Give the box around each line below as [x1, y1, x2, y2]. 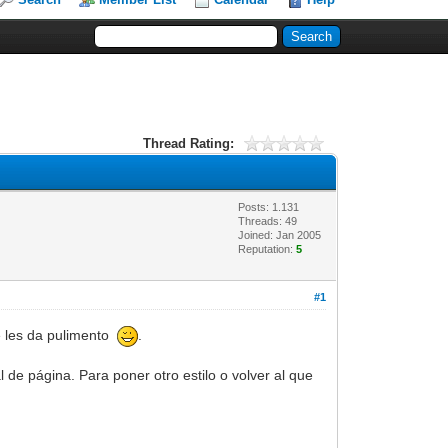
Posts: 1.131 [238, 200, 300, 213]
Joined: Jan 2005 [238, 228, 322, 241]
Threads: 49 [238, 214, 298, 227]
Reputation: [238, 242, 297, 255]
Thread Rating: [142, 135, 234, 151]
